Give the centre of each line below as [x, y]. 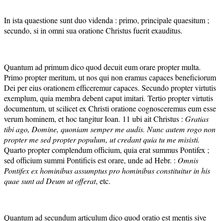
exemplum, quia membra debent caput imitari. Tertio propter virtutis [109, 98]
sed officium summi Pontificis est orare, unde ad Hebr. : [91, 160]
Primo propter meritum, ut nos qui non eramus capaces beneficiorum [110, 77]
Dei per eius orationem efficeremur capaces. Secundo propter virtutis [110, 87]
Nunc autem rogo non [181, 129]
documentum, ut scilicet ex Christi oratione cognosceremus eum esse [110, 108]
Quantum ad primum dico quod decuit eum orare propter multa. [102, 67]
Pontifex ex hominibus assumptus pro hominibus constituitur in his [107, 170]
